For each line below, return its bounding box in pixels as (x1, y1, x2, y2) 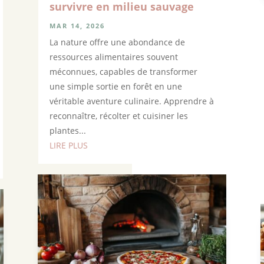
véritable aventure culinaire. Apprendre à (49, 95, 214, 107)
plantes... (49, 124, 86, 136)
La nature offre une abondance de (49, 36, 185, 48)
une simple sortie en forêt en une (49, 80, 182, 92)
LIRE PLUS (49, 139, 88, 151)
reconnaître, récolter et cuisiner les (49, 110, 188, 121)
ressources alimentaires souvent (49, 51, 178, 62)
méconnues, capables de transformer (49, 65, 197, 77)
